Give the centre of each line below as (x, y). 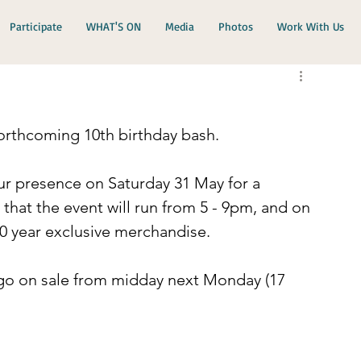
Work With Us (310, 26)
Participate (35, 26)
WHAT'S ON (113, 26)
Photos (235, 26)
